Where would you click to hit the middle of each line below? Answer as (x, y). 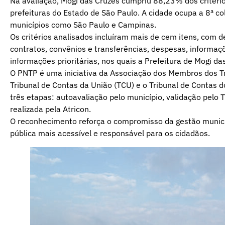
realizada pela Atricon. (50, 109)
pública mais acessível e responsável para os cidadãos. (110, 133)
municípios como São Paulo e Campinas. (83, 24)
